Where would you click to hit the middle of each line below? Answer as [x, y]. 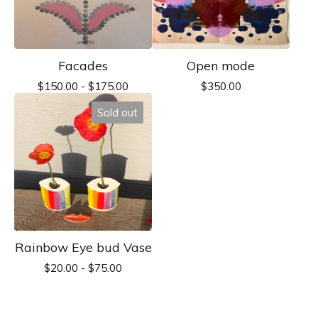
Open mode [221, 65]
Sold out [117, 112]
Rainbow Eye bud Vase [83, 247]
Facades [83, 65]
